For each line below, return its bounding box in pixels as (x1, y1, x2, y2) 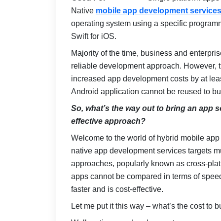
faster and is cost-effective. (71, 185, 163, 194)
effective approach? (71, 117, 146, 126)
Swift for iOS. (71, 32, 116, 41)
